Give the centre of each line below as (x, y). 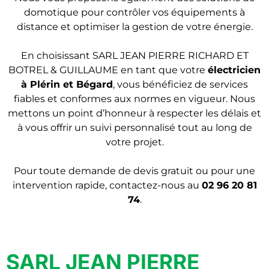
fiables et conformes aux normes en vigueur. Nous (134, 99)
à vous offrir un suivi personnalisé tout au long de (134, 128)
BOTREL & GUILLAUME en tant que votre (108, 70)
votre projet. (134, 142)
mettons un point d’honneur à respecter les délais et (134, 113)
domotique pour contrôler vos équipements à (134, 12)
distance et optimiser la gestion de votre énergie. (134, 27)
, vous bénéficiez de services (180, 84)
